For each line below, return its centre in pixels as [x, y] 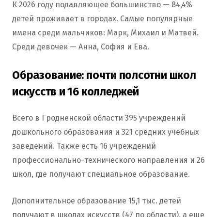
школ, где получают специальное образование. [102, 174]
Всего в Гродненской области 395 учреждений [99, 118]
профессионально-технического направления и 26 [108, 160]
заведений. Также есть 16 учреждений [84, 146]
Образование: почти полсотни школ [104, 75]
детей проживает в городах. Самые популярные [102, 18]
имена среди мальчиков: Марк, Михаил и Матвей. [105, 32]
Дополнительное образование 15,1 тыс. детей [97, 201]
